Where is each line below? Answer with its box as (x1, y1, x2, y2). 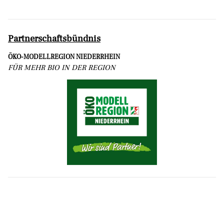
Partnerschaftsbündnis (8, 32, 100, 44)
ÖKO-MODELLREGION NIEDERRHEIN (8, 52, 120, 61)
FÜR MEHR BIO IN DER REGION (8, 62, 115, 72)
